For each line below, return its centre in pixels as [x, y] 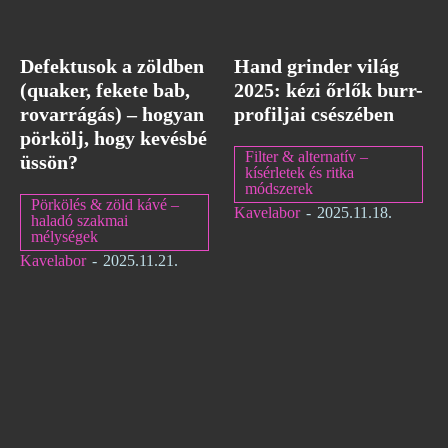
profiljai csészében [314, 114]
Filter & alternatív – [306, 157]
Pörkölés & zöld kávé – [105, 205]
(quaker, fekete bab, [105, 90]
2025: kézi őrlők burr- [328, 90]
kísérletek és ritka [299, 173]
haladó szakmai [79, 221]
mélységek [64, 237]
